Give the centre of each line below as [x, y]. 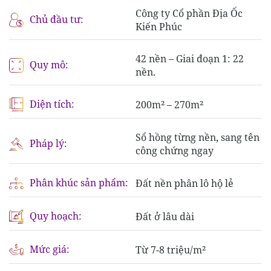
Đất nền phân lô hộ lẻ [184, 184]
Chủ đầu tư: [57, 20]
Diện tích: [52, 104]
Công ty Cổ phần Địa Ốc [189, 14]
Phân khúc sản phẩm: [79, 183]
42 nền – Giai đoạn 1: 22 [190, 59]
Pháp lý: [48, 144]
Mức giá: [50, 250]
